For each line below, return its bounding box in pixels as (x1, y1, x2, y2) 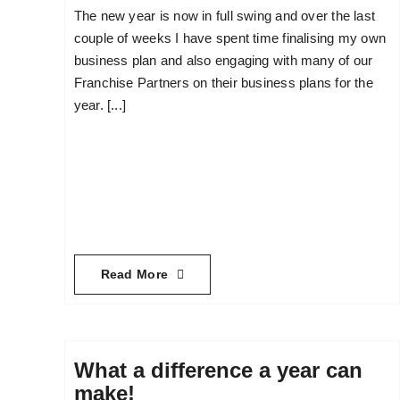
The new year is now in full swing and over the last (73, 7, 376, 23)
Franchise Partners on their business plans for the (73, 74, 373, 90)
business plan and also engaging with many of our (73, 52, 373, 68)
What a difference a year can (73, 358, 362, 383)
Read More (100, 267, 169, 282)
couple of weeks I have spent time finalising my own (73, 29, 387, 46)
